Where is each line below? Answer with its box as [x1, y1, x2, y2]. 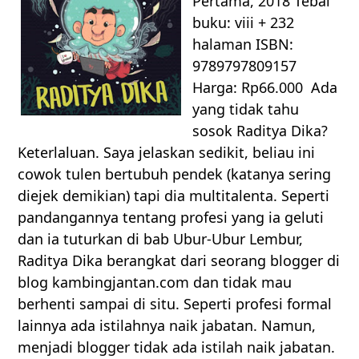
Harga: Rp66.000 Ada [192, 78, 338, 98]
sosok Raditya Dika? [192, 121, 329, 141]
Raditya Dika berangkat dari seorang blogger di [18, 251, 341, 271]
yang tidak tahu [192, 99, 300, 119]
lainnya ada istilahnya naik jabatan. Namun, [18, 316, 317, 336]
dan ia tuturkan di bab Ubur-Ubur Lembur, [18, 229, 304, 249]
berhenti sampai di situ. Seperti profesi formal [18, 294, 333, 314]
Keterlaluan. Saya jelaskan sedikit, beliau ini [18, 143, 316, 163]
